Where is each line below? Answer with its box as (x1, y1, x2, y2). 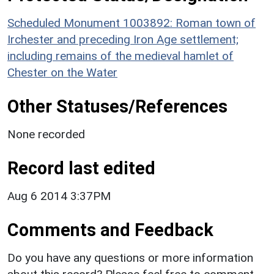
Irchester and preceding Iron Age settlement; (7, 32, 239, 46)
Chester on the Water (7, 65, 117, 80)
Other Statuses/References (7, 95, 228, 117)
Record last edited (7, 157, 155, 179)
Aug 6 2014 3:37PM (7, 188, 111, 203)
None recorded (7, 127, 85, 141)
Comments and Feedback (7, 219, 213, 240)
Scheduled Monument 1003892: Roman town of (7, 15, 256, 30)
